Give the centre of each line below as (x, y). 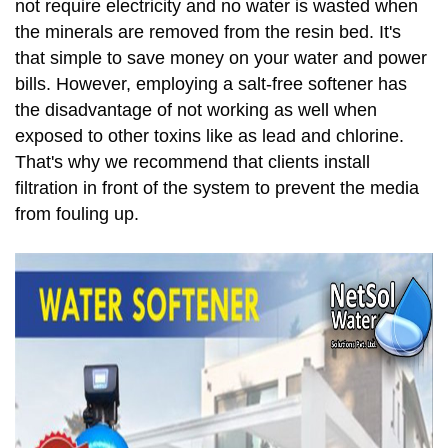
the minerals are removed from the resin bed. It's (208, 32)
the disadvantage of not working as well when (196, 110)
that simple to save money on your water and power (221, 58)
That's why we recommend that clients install (192, 162)
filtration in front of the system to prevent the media (217, 188)
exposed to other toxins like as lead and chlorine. (209, 136)
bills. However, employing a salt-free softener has (211, 84)
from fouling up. (79, 214)
